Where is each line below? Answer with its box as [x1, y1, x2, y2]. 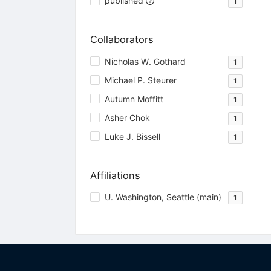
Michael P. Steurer [104, 74, 177, 85]
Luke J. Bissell [104, 131, 160, 142]
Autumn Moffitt [104, 93, 163, 104]
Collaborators [90, 33, 154, 46]
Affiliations [90, 169, 140, 181]
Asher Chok [104, 112, 150, 123]
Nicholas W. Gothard [104, 56, 186, 67]
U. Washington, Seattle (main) [104, 191, 221, 202]
